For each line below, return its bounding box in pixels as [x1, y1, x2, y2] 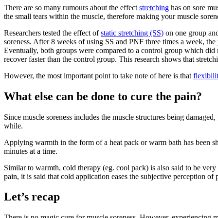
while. [4, 121, 23, 130]
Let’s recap [4, 190, 60, 203]
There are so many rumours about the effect [4, 3, 139, 12]
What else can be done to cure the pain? [4, 90, 202, 103]
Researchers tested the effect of [4, 28, 101, 37]
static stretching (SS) [101, 28, 163, 37]
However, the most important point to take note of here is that [4, 71, 193, 80]
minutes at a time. [4, 146, 57, 155]
